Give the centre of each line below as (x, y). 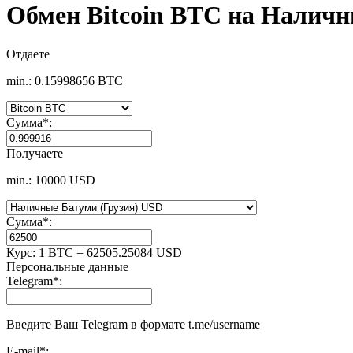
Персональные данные (67, 266)
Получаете (35, 153)
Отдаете (28, 54)
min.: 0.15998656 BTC (65, 80)
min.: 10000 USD (51, 180)
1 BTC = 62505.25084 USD (110, 252)
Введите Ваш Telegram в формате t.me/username (133, 324)
